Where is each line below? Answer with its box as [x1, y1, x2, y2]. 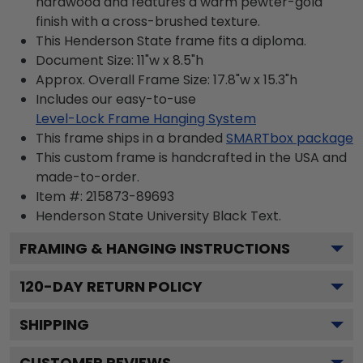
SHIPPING [19, 314, 89, 335]
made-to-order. [36, 168, 139, 186]
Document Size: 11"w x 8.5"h [36, 51, 203, 70]
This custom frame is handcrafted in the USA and [36, 148, 347, 167]
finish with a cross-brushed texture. [36, 12, 260, 31]
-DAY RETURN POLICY [44, 276, 203, 297]
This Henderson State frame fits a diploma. [36, 32, 306, 50]
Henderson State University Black [36, 207, 247, 225]
